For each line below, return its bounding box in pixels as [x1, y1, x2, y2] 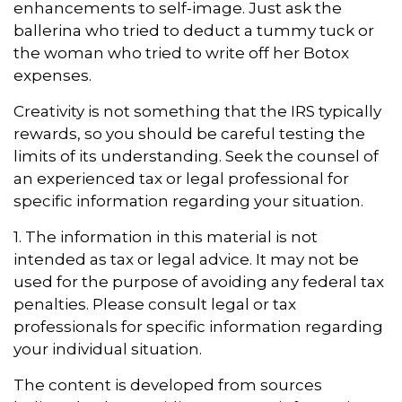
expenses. [13, 66, 92, 84]
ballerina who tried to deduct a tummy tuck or [13, 22, 374, 39]
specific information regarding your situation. [13, 192, 363, 210]
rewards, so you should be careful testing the [13, 125, 365, 143]
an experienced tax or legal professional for [13, 170, 349, 188]
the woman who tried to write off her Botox [13, 44, 349, 62]
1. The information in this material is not [13, 228, 318, 246]
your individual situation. [13, 340, 202, 358]
